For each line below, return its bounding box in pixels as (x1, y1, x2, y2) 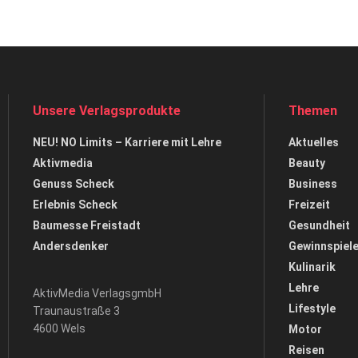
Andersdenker (32, 240, 109, 253)
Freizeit (288, 198, 330, 211)
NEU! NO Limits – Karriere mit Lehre (32, 136, 221, 149)
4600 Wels (32, 322, 86, 335)
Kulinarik (288, 261, 336, 273)
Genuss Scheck (32, 177, 114, 190)
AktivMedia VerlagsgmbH (32, 287, 161, 300)
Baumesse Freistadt (32, 219, 141, 232)
